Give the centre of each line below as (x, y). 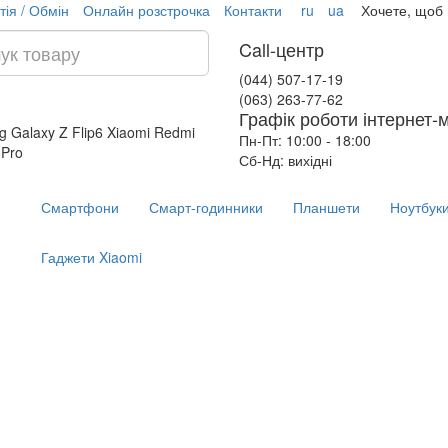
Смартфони (80, 207)
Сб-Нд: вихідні (285, 160)
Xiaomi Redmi (150, 132)
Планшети (326, 207)
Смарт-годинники (206, 207)
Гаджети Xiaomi (91, 257)
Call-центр (281, 49)
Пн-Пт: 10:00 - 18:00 (305, 140)
